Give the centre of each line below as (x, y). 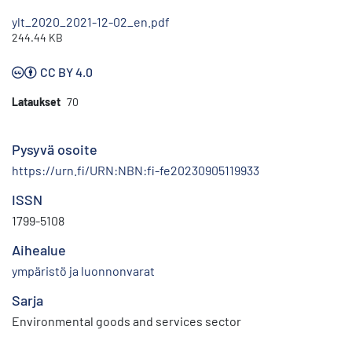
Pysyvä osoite (55, 150)
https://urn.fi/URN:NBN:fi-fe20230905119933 (136, 170)
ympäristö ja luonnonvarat (83, 271)
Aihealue (39, 250)
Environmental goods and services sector (126, 321)
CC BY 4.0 (66, 72)
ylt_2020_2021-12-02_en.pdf (91, 22)
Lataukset (36, 102)
